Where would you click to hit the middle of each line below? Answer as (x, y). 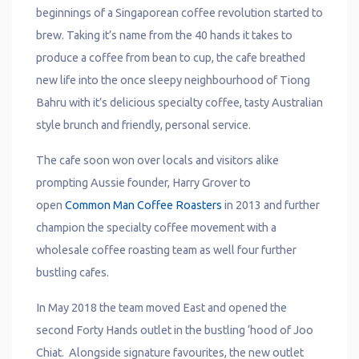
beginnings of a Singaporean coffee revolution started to (179, 13)
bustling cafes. (73, 273)
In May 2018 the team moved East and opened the (162, 308)
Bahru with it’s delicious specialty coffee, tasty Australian (179, 103)
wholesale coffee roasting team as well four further (166, 250)
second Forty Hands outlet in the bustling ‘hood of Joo (175, 331)
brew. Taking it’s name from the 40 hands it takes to (164, 36)
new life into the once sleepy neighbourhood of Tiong (173, 81)
